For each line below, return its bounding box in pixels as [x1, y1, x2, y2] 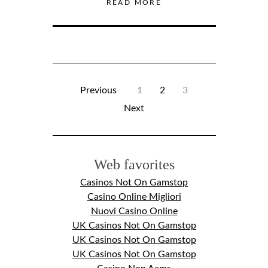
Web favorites [93, 157, 175, 173]
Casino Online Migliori [87, 192, 181, 202]
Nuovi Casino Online [90, 206, 178, 217]
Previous [80, 86, 117, 96]
